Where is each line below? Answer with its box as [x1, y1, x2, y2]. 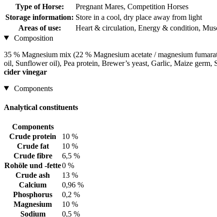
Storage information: [5, 13, 74, 21]
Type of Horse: [15, 2, 64, 11]
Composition [12, 33, 53, 42]
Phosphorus [13, 190, 52, 199]
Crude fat [16, 142, 49, 151]
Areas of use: [18, 23, 61, 32]
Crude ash [15, 171, 50, 180]
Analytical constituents [4, 103, 78, 111]
